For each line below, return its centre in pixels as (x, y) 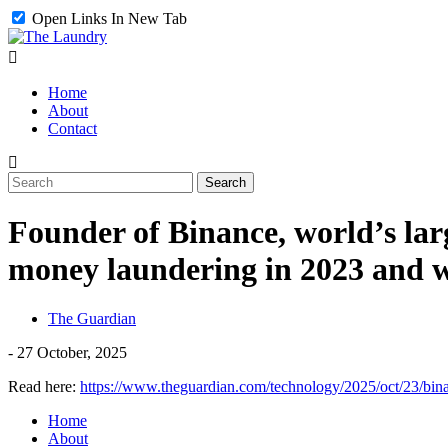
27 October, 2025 (72, 352)
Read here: (44, 386)
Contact (72, 128)
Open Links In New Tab (107, 18)
